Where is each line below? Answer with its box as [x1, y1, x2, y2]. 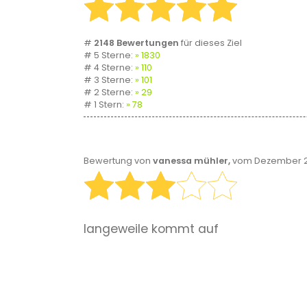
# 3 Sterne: [84, 74, 135, 86]
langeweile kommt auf [84, 220, 219, 237]
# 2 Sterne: [84, 86, 135, 99]
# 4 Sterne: [84, 62, 135, 74]
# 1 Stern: [84, 99, 126, 111]
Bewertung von [84, 155, 153, 167]
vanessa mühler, [153, 155, 232, 167]
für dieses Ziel [179, 37, 242, 49]
